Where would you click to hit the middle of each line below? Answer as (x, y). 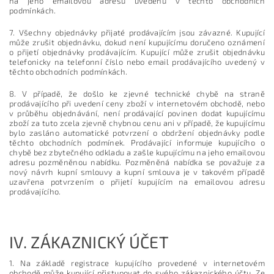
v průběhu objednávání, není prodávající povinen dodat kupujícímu (137, 113)
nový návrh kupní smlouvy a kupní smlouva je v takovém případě (137, 172)
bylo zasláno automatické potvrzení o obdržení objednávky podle (137, 133)
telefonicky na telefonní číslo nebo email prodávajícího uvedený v (137, 62)
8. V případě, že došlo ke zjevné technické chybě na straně (137, 94)
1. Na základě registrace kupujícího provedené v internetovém (137, 263)
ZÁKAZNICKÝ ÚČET (100, 242)
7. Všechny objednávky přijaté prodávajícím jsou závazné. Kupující (137, 32)
